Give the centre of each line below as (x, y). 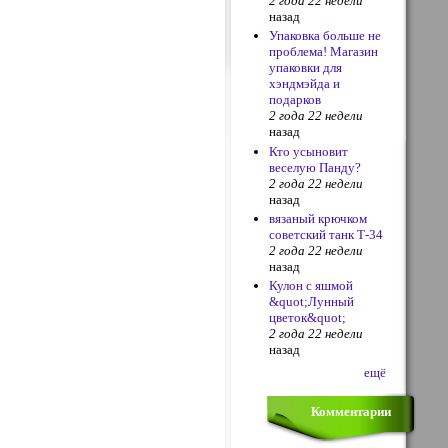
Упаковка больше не (325, 36)
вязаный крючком (318, 218)
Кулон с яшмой (311, 286)
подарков (295, 100)
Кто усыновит (309, 151)
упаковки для (306, 68)
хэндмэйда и (305, 84)
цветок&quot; (308, 318)
